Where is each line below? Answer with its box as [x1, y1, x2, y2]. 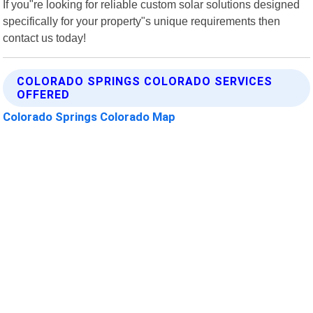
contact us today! [3, 31, 87, 44]
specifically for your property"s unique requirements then [3, 14, 281, 27]
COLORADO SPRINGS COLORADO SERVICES [17, 74, 273, 88]
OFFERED [17, 87, 71, 101]
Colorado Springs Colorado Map [3, 109, 176, 124]
